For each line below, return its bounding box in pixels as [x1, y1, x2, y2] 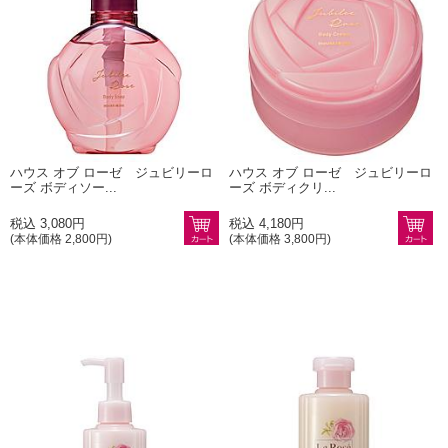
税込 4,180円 [229, 216, 304, 232]
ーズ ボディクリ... [229, 179, 336, 195]
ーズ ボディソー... [10, 179, 117, 195]
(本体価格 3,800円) [229, 232, 331, 247]
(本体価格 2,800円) [10, 232, 112, 247]
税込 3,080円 [10, 216, 85, 232]
